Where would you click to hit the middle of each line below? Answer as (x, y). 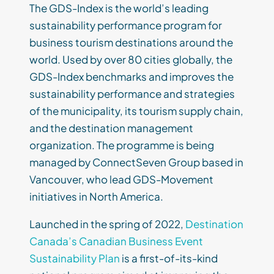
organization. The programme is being (122, 145)
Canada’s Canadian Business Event (116, 241)
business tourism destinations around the (131, 43)
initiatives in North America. (96, 197)
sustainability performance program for (126, 25)
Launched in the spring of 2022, (107, 224)
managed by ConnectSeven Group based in (136, 162)
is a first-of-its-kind (169, 258)
